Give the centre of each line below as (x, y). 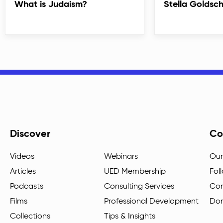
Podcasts (27, 186)
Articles (23, 171)
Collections (30, 216)
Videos (22, 157)
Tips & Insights (129, 216)
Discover (30, 134)
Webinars (121, 157)
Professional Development (151, 201)
